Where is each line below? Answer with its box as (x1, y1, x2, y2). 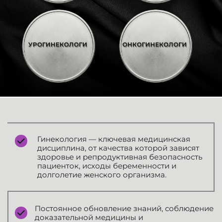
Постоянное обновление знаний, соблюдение (35, 204, 214, 214)
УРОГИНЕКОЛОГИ (28, 40, 87, 48)
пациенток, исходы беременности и (37, 161, 176, 171)
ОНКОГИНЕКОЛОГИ (122, 40, 187, 48)
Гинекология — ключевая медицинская (37, 134, 190, 144)
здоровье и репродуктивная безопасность (37, 152, 202, 162)
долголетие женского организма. (37, 170, 166, 180)
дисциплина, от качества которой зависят (37, 143, 199, 153)
